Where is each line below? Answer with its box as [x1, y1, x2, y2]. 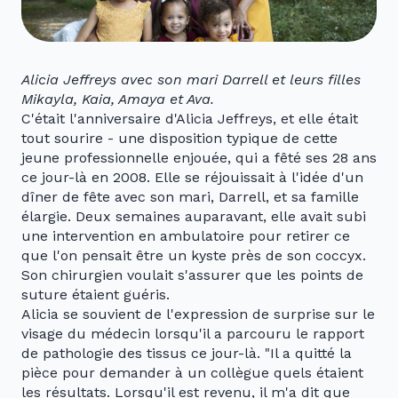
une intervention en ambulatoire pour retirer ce [21, 227, 350, 245]
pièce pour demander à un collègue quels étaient [21, 364, 363, 382]
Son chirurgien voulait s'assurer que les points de [21, 267, 363, 284]
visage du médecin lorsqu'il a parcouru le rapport [21, 325, 364, 343]
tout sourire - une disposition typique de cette [21, 130, 338, 147]
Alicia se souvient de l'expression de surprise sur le [21, 306, 375, 323]
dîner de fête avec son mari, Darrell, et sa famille [21, 188, 359, 206]
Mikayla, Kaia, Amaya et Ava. [21, 91, 214, 108]
